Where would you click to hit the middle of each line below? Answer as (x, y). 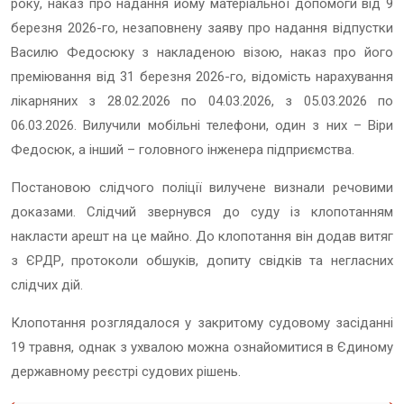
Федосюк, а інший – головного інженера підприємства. (183, 149)
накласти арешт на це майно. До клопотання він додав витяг (202, 236)
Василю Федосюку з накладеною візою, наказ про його (202, 52)
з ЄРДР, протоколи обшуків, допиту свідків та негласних (202, 260)
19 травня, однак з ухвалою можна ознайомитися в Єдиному (202, 347)
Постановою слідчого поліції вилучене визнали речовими (202, 187)
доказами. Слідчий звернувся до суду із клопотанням (202, 211)
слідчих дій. (47, 285)
